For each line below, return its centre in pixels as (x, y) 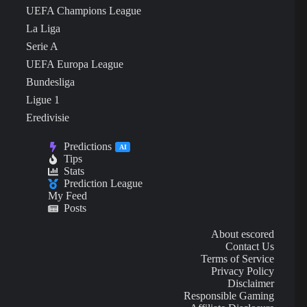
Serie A (42, 47)
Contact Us (250, 247)
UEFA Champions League (84, 11)
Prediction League (103, 184)
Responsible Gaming (229, 296)
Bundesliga (50, 82)
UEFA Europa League (75, 64)
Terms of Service (238, 259)
